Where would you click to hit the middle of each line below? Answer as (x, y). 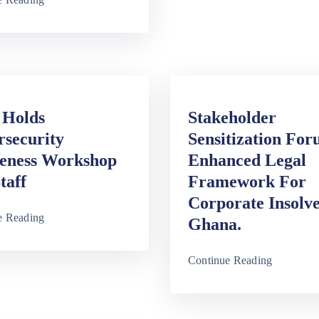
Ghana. (215, 225)
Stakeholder (232, 118)
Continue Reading (230, 261)
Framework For (247, 182)
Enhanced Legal (247, 161)
